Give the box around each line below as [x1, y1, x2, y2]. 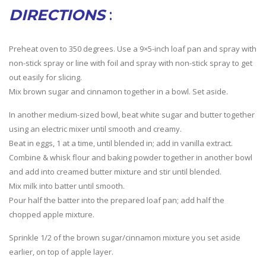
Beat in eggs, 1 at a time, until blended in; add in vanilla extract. [9, 138, 233, 149]
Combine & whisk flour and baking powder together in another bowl [9, 152, 252, 163]
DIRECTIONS [9, 6, 105, 24]
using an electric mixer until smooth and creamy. [9, 123, 182, 135]
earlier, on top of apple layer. [9, 246, 113, 258]
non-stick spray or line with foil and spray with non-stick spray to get [9, 58, 252, 69]
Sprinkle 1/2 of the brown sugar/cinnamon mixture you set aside [9, 232, 240, 243]
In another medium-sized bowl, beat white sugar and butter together [9, 109, 255, 121]
